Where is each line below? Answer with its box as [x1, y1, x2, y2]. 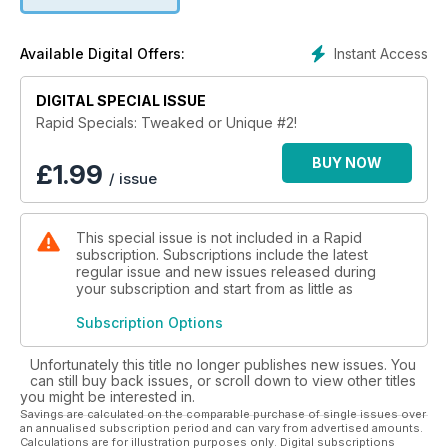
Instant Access [334, 44, 428, 62]
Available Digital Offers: [20, 44, 185, 62]
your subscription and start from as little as [76, 279, 353, 297]
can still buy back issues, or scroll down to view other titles [30, 371, 416, 389]
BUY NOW [312, 153, 382, 171]
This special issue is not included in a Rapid [76, 228, 362, 246]
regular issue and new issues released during [76, 262, 376, 280]
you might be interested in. [20, 387, 195, 405]
